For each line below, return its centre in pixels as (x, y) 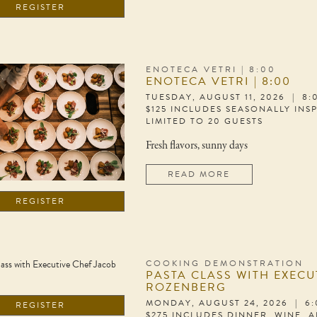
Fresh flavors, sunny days (196, 145)
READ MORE (199, 174)
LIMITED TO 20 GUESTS (204, 121)
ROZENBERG (186, 288)
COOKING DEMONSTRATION (224, 264)
